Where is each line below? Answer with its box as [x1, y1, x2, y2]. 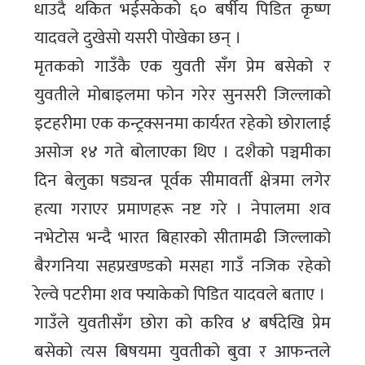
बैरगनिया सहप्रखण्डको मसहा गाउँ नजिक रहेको [34, 252, 331, 281]
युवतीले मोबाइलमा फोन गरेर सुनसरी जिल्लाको [34, 81, 331, 110]
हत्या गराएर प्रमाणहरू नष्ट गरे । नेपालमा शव [34, 195, 331, 224]
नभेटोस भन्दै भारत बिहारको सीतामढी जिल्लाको [34, 223, 331, 253]
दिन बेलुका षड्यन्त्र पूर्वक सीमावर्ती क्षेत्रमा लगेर [34, 166, 331, 196]
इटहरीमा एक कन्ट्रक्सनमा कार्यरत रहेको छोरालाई [34, 109, 331, 139]
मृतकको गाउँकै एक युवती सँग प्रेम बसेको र [34, 52, 331, 81]
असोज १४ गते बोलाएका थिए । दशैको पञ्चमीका [34, 138, 331, 167]
